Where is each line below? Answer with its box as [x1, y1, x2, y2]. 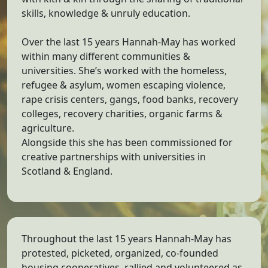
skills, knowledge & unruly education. [22, 7, 190, 20]
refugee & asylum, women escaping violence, [22, 78, 226, 92]
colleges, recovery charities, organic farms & [22, 107, 223, 120]
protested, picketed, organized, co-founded [22, 246, 218, 260]
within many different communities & [22, 50, 190, 63]
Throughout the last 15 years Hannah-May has [22, 232, 232, 245]
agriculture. [22, 121, 77, 135]
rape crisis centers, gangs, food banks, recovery [22, 93, 238, 106]
